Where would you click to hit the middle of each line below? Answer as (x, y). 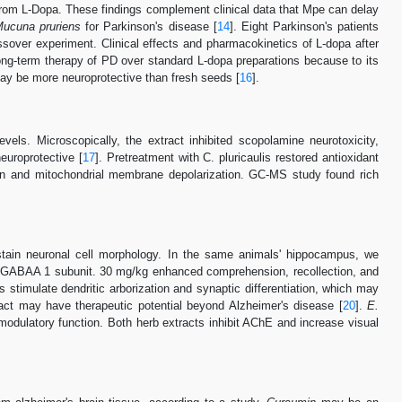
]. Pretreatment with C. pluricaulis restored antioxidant (237, 157)
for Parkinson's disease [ (149, 26)
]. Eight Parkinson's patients (304, 26)
